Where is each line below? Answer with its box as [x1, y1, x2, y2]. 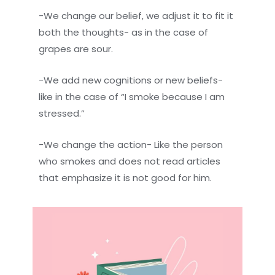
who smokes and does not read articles [39, 154, 221, 168]
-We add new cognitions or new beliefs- [39, 73, 223, 87]
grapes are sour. [39, 42, 114, 55]
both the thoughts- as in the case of [39, 25, 209, 39]
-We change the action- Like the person [39, 137, 223, 151]
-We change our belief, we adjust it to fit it [39, 9, 234, 22]
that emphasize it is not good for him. [39, 171, 212, 184]
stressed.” [39, 106, 85, 120]
